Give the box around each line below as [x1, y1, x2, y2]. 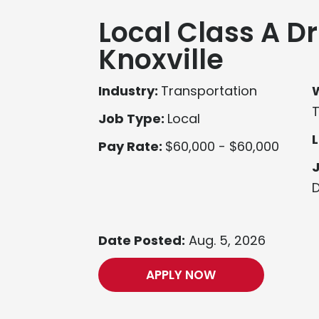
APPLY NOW [146, 266, 216, 283]
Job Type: [98, 110, 167, 128]
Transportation [160, 82, 257, 100]
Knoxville [98, 41, 224, 79]
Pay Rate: [98, 137, 165, 156]
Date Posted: [98, 231, 185, 250]
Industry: [98, 82, 161, 100]
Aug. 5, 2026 [184, 231, 266, 250]
